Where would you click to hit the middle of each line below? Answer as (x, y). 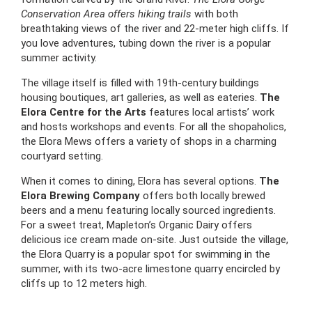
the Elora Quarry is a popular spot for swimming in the (146, 254)
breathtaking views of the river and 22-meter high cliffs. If (155, 28)
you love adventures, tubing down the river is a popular (146, 43)
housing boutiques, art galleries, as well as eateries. (140, 97)
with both (215, 14)
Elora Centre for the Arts (84, 112)
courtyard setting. (62, 156)
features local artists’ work (210, 112)
